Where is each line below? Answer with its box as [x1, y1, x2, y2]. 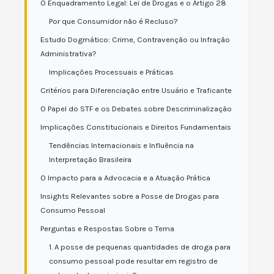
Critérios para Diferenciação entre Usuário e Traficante [40, 86, 232, 95]
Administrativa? [40, 49, 97, 58]
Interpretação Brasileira [49, 155, 131, 164]
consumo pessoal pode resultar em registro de [49, 256, 218, 265]
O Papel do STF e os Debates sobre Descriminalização [40, 104, 232, 113]
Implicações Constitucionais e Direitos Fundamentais [40, 122, 231, 131]
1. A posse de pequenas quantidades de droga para [49, 242, 231, 251]
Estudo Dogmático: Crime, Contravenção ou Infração [40, 35, 230, 44]
